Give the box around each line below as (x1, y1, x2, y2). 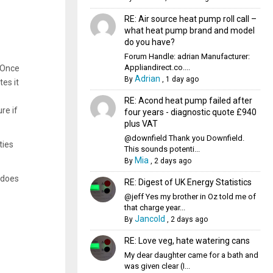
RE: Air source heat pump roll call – (124, 14, 257, 24)
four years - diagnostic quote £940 (124, 107, 257, 117)
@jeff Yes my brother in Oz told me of (124, 192, 256, 201)
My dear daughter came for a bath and (124, 250, 258, 260)
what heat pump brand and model (124, 26, 255, 35)
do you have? (124, 37, 175, 47)
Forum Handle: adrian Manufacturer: (124, 52, 250, 61)
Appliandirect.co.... (124, 63, 190, 72)
